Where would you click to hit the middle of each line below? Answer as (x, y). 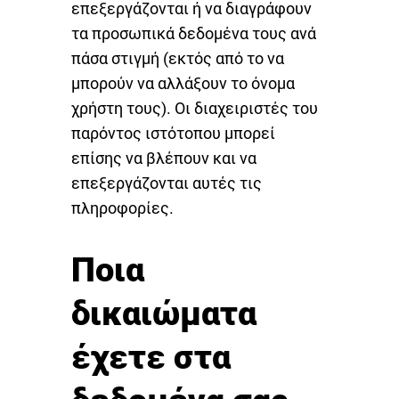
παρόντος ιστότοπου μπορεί (173, 133)
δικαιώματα (164, 314)
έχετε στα (151, 358)
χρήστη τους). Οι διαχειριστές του (195, 108)
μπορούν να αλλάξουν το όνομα (183, 83)
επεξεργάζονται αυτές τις (167, 183)
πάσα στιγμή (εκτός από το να (178, 58)
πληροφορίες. (122, 208)
